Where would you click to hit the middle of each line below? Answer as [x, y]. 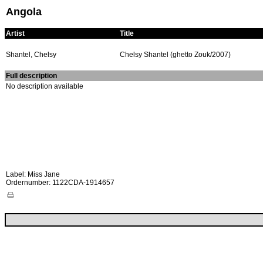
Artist [15, 33]
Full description [31, 76]
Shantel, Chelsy [31, 55]
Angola [24, 12]
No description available [45, 86]
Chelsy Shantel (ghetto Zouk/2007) [175, 55]
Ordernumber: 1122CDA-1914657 [60, 183]
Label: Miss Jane [33, 174]
